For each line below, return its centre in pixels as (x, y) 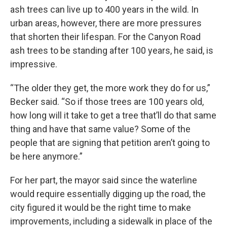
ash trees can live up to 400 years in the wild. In (104, 10)
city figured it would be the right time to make (101, 208)
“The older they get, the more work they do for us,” (110, 88)
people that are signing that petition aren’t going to (110, 143)
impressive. (34, 64)
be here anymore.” (46, 157)
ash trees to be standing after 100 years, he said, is (112, 51)
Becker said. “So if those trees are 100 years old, (107, 102)
